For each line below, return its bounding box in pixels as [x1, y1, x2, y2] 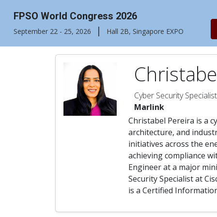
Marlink [134, 102, 164, 112]
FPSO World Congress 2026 [14, 10, 137, 22]
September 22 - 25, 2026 [14, 27, 91, 36]
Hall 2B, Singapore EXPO [107, 27, 184, 36]
